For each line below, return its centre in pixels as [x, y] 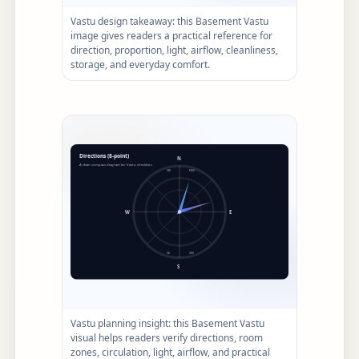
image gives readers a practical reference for [171, 36]
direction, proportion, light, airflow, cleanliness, [174, 50]
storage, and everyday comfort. [140, 65]
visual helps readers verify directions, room [167, 338]
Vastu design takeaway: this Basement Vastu [169, 22]
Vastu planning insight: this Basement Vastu [167, 324]
